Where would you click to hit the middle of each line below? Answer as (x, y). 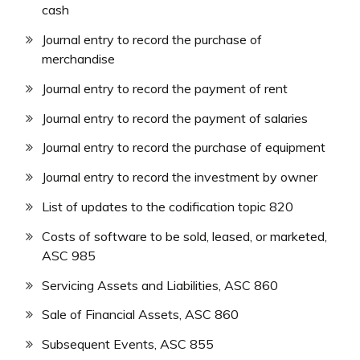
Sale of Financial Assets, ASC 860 (140, 315)
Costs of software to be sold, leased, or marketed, (184, 236)
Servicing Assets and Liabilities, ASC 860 (160, 285)
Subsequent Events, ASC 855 (128, 344)
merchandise (78, 59)
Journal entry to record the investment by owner (180, 177)
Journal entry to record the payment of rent (165, 88)
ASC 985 (69, 255)
